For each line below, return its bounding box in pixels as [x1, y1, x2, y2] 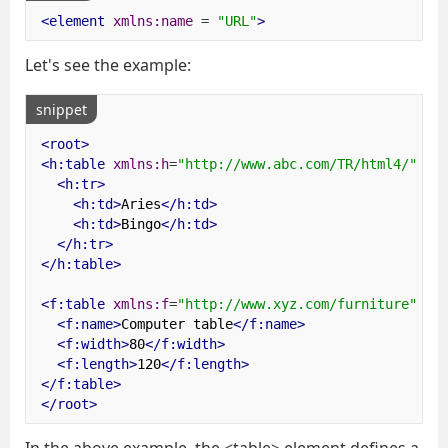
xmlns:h [112, 155, 169, 172]
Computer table [120, 315, 233, 332]
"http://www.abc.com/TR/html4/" [176, 155, 417, 172]
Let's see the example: [25, 54, 191, 76]
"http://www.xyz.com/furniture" [176, 295, 417, 312]
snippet [36, 100, 87, 119]
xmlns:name [112, 12, 193, 29]
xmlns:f [112, 295, 169, 312]
